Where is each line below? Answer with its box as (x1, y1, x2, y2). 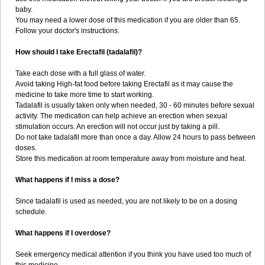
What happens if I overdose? (15, 229, 111, 237)
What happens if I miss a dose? (15, 176, 119, 184)
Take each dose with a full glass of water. (15, 69, 146, 77)
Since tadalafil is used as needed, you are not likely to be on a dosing (15, 197, 237, 205)
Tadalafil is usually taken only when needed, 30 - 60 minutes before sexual (15, 101, 254, 109)
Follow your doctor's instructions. (15, 27, 119, 35)
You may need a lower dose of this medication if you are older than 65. (15, 16, 240, 24)
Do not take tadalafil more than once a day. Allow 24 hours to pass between (15, 133, 256, 141)
